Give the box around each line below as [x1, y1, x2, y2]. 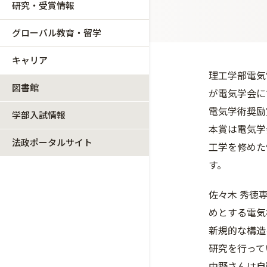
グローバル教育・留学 [12, 26, 101, 39]
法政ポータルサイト [12, 136, 92, 148]
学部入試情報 [12, 108, 66, 121]
